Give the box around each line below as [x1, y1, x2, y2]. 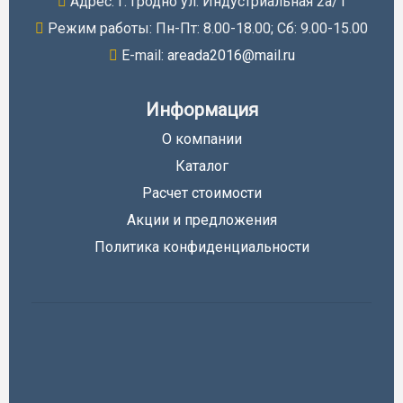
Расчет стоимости [141, 184, 262, 202]
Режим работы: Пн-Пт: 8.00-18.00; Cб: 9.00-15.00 [44, 20, 368, 38]
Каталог [175, 157, 228, 175]
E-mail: [117, 47, 167, 65]
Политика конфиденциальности [94, 238, 309, 256]
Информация [145, 99, 258, 121]
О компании [161, 130, 242, 148]
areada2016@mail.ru [166, 47, 295, 65]
